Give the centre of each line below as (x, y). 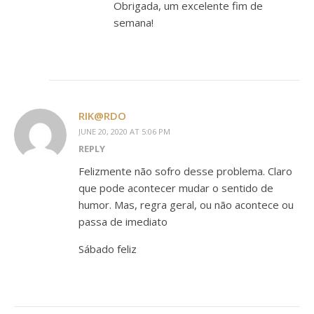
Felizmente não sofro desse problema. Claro (185, 171)
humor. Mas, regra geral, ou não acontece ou (186, 205)
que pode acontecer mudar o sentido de (176, 188)
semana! (134, 22)
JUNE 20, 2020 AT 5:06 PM (124, 131)
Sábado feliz (108, 249)
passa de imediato (123, 221)
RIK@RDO (102, 116)
